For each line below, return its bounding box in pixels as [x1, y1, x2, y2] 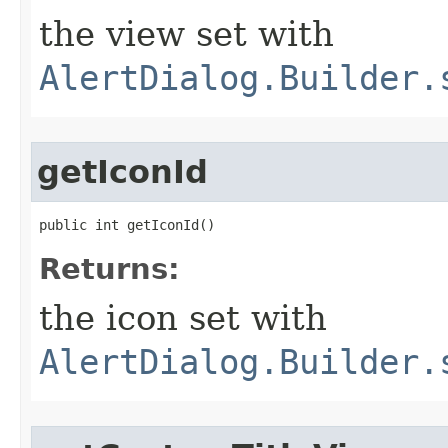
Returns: [39, 252, 180, 286]
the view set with [39, 14, 334, 54]
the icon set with [39, 298, 327, 338]
